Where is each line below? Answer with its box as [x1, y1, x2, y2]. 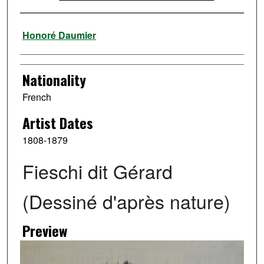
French [22, 90, 51, 104]
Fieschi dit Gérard [22, 157, 173, 184]
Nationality [22, 69, 86, 91]
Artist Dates [22, 112, 93, 134]
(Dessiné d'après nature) [22, 187, 230, 214]
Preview [22, 219, 67, 241]
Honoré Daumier [22, 28, 96, 42]
